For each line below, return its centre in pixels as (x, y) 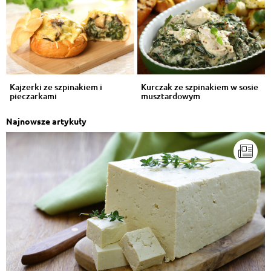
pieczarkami (33, 96)
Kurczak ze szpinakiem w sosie (199, 87)
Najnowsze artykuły (46, 121)
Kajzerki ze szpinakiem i (56, 87)
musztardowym (170, 96)
